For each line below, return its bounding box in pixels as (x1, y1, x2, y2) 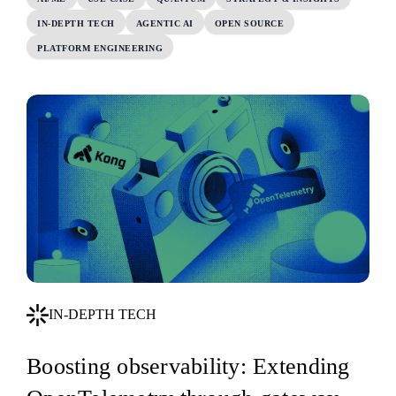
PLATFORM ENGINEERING (37, 43, 163, 54)
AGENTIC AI (135, 19, 194, 29)
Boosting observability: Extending (27, 354, 350, 380)
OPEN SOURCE (214, 19, 284, 29)
